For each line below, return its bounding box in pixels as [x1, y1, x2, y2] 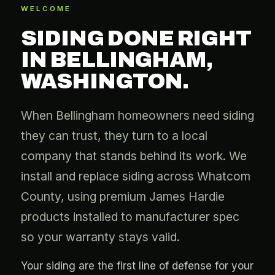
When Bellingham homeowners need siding [21, 108, 254, 123]
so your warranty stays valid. [21, 230, 180, 244]
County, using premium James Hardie [21, 189, 225, 204]
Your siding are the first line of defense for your [21, 260, 254, 272]
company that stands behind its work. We [21, 149, 247, 163]
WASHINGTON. [21, 69, 189, 93]
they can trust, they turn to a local [21, 128, 207, 143]
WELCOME [21, 4, 72, 13]
